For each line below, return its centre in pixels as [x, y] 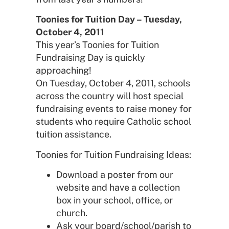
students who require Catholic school [113, 122]
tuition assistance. [74, 134]
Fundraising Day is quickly [90, 58]
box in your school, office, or [114, 200]
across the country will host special [110, 96]
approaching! [64, 71]
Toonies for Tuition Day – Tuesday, [109, 19]
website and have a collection [118, 187]
